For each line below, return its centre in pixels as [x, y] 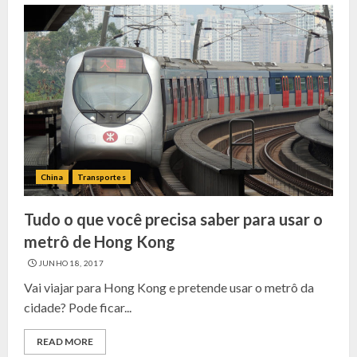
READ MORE [65, 341]
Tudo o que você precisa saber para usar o [173, 219]
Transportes [101, 177]
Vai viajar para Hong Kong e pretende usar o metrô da [169, 287]
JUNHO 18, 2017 [71, 263]
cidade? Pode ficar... [78, 307]
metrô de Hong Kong [100, 241]
